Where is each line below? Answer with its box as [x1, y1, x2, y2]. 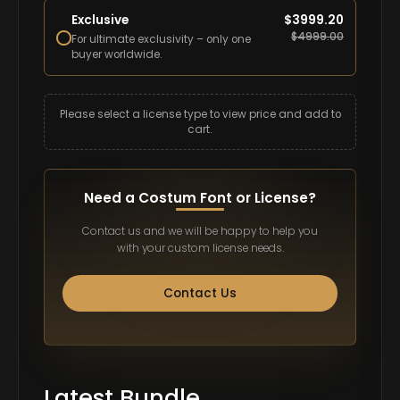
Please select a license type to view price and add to [59, 106, 341, 121]
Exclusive [71, 11, 129, 29]
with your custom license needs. [116, 240, 284, 255]
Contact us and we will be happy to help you [82, 223, 318, 238]
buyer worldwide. [71, 47, 163, 62]
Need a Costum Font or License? [84, 187, 316, 207]
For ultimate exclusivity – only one [71, 32, 252, 46]
